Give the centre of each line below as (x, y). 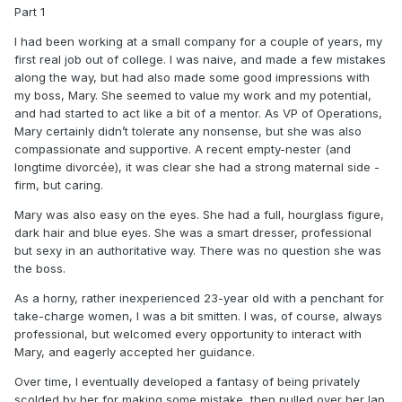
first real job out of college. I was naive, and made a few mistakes (200, 59)
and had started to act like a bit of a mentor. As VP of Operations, (198, 113)
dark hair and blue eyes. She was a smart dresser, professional (193, 232)
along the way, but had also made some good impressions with (192, 77)
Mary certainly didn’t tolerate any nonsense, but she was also (188, 131)
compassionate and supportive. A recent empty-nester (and (183, 149)
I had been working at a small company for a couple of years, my (198, 41)
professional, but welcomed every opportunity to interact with (188, 333)
